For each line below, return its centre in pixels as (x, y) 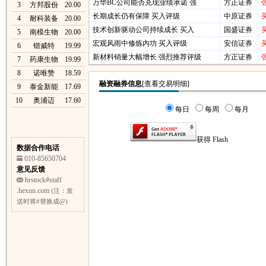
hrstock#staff (43, 180)
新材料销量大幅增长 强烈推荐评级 (147, 57)
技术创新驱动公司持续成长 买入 (143, 30)
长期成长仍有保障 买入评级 (136, 16)
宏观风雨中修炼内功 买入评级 (140, 43)
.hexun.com (34, 191)
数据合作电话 (38, 148)
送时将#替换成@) (42, 201)
